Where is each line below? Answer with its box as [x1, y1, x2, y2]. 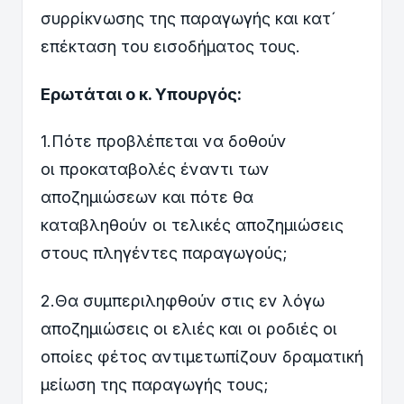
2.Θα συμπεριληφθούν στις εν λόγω [41, 290, 325, 310]
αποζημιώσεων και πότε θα [41, 188, 253, 207]
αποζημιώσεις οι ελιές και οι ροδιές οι [41, 318, 337, 338]
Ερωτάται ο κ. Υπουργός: [41, 84, 242, 104]
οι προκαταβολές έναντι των [41, 160, 270, 179]
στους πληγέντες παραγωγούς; [41, 243, 288, 263]
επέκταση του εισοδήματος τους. [41, 36, 300, 56]
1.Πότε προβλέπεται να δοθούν [41, 132, 287, 151]
